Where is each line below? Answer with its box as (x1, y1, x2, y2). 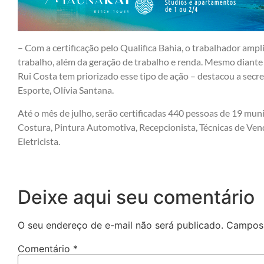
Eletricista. (18, 135, 60, 147)
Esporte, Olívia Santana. (18, 84, 114, 96)
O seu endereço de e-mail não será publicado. (18, 219, 223, 231)
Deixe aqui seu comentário (18, 185, 255, 209)
